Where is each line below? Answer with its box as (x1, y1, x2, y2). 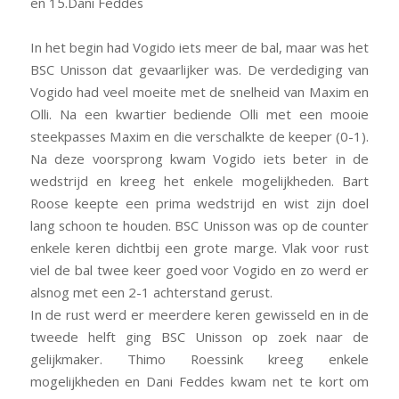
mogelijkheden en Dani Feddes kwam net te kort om (29, 371, 370, 390)
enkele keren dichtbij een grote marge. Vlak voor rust (29, 238, 370, 256)
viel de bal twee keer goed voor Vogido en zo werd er (29, 260, 370, 279)
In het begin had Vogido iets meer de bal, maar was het (29, 37, 370, 56)
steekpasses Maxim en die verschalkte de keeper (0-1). (29, 126, 370, 145)
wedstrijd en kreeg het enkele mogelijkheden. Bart (29, 171, 370, 190)
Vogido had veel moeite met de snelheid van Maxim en (29, 82, 370, 101)
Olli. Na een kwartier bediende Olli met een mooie (29, 104, 370, 123)
